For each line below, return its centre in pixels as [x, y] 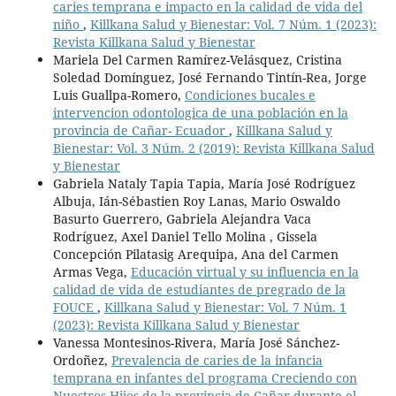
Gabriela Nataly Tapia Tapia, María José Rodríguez [204, 184]
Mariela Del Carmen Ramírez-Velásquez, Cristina [197, 60]
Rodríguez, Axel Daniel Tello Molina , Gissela [185, 237]
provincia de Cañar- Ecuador [141, 131]
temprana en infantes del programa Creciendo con [205, 378]
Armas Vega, [91, 272]
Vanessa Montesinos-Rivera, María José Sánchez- [196, 343]
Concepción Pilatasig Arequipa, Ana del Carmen [195, 255]
